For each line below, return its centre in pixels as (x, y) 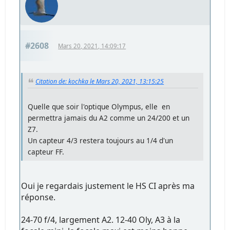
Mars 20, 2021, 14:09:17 (92, 46)
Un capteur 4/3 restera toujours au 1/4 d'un (101, 140)
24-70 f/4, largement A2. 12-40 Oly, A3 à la (101, 219)
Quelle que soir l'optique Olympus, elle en (99, 106)
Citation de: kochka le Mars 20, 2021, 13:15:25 (100, 82)
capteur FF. (46, 151)
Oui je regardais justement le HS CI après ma (108, 186)
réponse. (39, 197)
